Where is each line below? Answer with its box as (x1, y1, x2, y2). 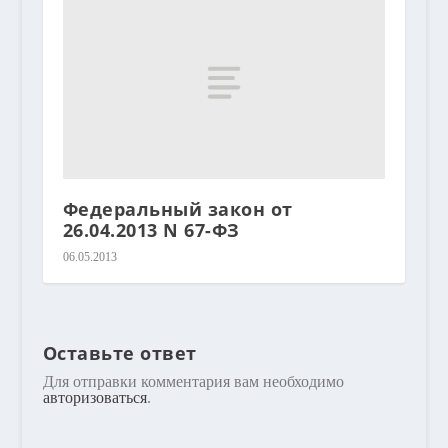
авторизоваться (42, 389, 147, 407)
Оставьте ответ (42, 341, 197, 366)
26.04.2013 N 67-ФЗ (62, 218, 240, 243)
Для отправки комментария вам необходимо (42, 373, 344, 391)
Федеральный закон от (62, 197, 293, 222)
